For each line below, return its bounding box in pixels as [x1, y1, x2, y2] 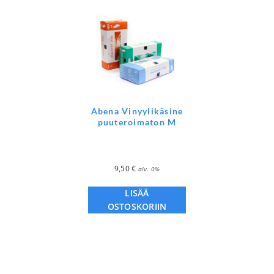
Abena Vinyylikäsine [91, 106, 183, 117]
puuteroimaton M [97, 117, 177, 128]
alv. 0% [138, 165, 160, 174]
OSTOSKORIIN [107, 201, 167, 213]
